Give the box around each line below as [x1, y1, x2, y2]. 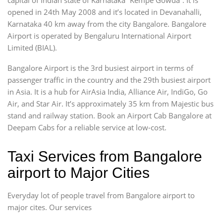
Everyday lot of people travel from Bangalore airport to [7, 190, 195, 200]
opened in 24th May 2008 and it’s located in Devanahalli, [7, 6, 202, 17]
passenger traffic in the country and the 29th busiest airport [7, 74, 211, 85]
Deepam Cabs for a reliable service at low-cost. [7, 122, 166, 132]
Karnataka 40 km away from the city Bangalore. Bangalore [7, 18, 206, 29]
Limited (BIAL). [7, 42, 57, 53]
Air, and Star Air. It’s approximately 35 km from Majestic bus [7, 98, 214, 109]
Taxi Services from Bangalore [7, 148, 202, 165]
